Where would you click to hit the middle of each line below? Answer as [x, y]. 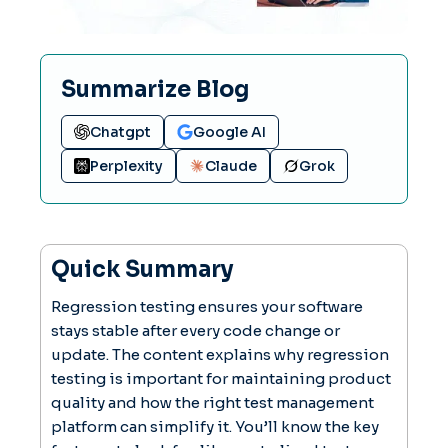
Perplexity [126, 165]
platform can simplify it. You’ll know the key [215, 426]
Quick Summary [142, 269]
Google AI [229, 131]
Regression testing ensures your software [207, 306]
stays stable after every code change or [195, 330]
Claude [231, 165]
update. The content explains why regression [220, 354]
